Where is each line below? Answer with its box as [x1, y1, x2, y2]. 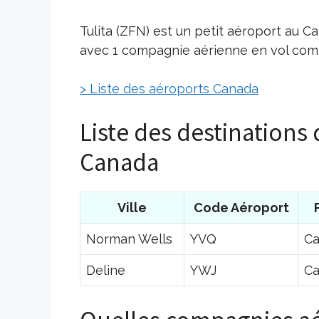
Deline [86, 262, 125, 278]
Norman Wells [86, 231, 172, 246]
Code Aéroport [193, 199, 289, 215]
